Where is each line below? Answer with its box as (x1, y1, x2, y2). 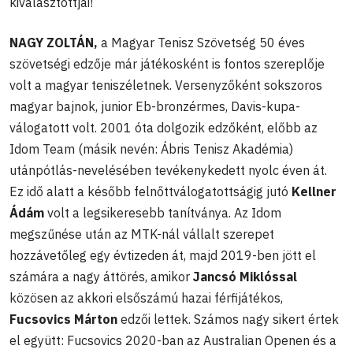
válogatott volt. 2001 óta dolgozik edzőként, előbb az (9, 119, 318, 136)
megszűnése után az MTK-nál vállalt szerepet (9, 225, 274, 242)
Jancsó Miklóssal (193, 268, 297, 284)
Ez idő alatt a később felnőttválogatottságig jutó (9, 183, 292, 199)
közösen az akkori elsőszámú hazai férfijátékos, (9, 289, 283, 306)
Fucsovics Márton (9, 310, 117, 327)
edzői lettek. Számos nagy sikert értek (117, 310, 339, 327)
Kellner (292, 183, 336, 199)
